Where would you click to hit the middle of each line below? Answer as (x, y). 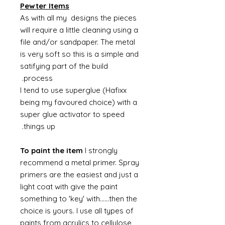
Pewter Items (45, 6)
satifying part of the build (64, 66)
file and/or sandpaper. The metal (78, 42)
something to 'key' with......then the (79, 199)
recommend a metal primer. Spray (80, 162)
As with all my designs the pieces (78, 18)
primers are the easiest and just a (79, 175)
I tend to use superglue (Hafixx (73, 90)
